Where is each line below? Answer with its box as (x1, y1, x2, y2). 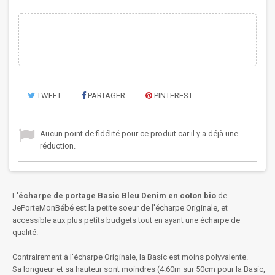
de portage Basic (52, 191, 120, 200)
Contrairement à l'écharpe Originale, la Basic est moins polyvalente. (12, 252, 248, 261)
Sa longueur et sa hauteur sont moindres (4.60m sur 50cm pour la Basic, (12, 265, 265, 274)
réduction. (40, 141, 76, 150)
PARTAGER (86, 91, 125, 100)
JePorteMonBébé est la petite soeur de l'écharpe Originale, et (12, 203, 228, 212)
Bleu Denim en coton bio (122, 191, 216, 200)
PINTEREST (152, 91, 193, 100)
